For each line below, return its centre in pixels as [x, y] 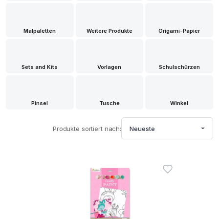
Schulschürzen [179, 67]
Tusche [109, 103]
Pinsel [40, 103]
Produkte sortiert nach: [87, 128]
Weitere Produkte [109, 31]
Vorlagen [109, 67]
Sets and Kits [40, 67]
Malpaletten [40, 31]
